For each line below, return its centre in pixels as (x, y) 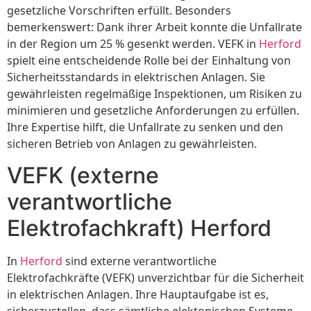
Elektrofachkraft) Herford (139, 228)
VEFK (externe (83, 175)
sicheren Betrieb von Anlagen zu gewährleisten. (132, 144)
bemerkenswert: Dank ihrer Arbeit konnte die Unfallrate (154, 27)
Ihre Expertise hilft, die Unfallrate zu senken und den (145, 127)
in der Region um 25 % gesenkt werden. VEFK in (133, 44)
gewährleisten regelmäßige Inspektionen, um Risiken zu (154, 94)
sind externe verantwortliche (140, 261)
